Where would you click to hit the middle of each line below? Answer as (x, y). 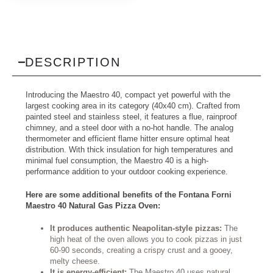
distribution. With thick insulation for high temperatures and (129, 150)
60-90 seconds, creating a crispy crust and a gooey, (141, 250)
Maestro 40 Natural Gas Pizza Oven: (93, 205)
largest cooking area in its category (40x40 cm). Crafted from (133, 106)
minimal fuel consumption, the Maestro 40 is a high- (117, 161)
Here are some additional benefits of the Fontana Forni (129, 194)
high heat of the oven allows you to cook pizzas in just (146, 239)
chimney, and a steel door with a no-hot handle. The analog (129, 128)
